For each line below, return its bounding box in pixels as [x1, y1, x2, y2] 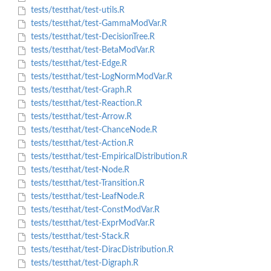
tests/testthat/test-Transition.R [28, 179, 145, 188]
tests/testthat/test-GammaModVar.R [28, 19, 167, 28]
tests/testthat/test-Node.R [28, 166, 129, 175]
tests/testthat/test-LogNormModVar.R [28, 73, 172, 82]
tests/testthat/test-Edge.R [28, 59, 127, 68]
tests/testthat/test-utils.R [28, 6, 125, 15]
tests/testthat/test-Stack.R [28, 232, 129, 241]
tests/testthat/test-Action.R [28, 139, 134, 148]
